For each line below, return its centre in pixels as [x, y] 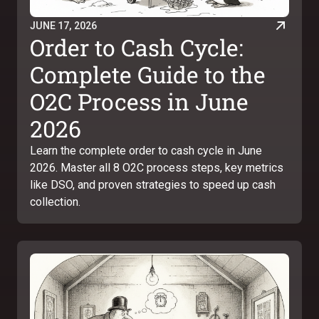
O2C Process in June [139, 101]
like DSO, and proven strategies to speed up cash [153, 185]
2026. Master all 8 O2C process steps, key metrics [157, 168]
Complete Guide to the [148, 74]
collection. [55, 202]
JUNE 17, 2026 [63, 25]
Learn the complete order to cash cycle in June [146, 151]
